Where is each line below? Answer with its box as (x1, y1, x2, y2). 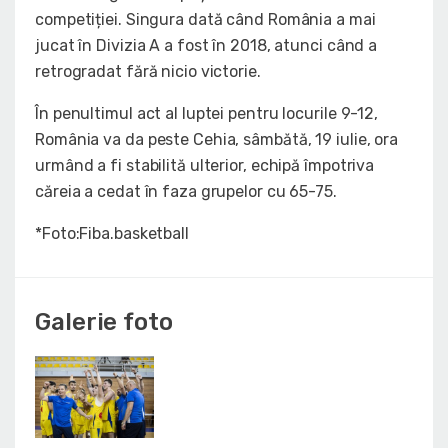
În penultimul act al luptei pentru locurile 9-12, (35, 104, 379, 124)
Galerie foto (35, 308, 173, 337)
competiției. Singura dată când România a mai (35, 10, 376, 30)
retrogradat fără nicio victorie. (35, 62, 261, 82)
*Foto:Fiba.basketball (35, 224, 189, 244)
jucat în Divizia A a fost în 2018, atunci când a (35, 36, 378, 56)
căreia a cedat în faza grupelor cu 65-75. (35, 182, 337, 202)
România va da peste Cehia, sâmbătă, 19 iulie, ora (35, 130, 399, 150)
